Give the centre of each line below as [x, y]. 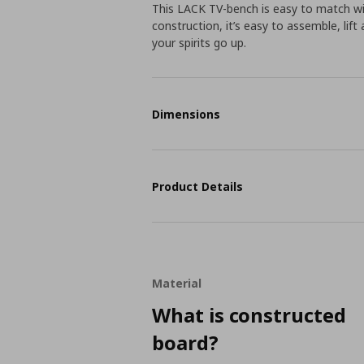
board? [185, 342]
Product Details [198, 186]
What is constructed [249, 315]
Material [177, 283]
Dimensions [186, 114]
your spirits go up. [199, 43]
